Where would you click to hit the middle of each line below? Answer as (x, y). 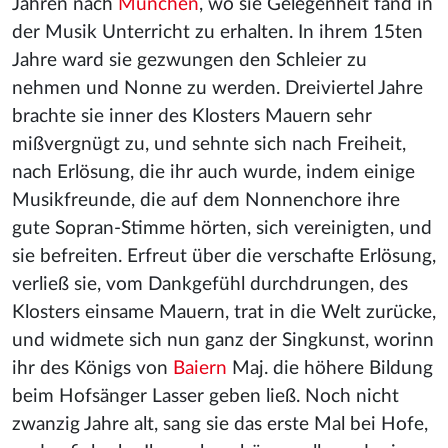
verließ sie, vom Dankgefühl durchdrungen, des (210, 284)
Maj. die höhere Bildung (330, 368)
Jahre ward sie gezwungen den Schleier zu (189, 60)
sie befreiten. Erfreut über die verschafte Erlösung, (224, 256)
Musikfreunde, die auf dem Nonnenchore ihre (206, 200)
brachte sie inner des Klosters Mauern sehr (192, 116)
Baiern (200, 368)
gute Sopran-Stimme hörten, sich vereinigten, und (222, 228)
